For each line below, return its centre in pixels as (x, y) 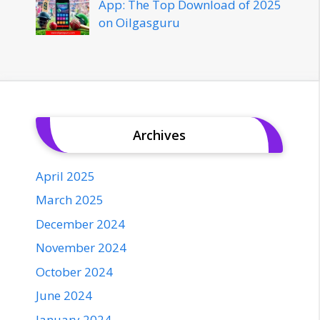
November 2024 (81, 248)
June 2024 (64, 296)
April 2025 (65, 176)
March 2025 (70, 200)
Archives (159, 135)
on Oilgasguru (139, 22)
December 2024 (80, 224)
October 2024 (74, 271)
